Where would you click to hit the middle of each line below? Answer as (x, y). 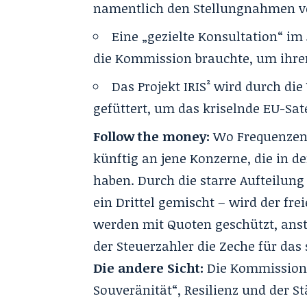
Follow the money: (152, 136)
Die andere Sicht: (149, 268)
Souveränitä (131, 290)
